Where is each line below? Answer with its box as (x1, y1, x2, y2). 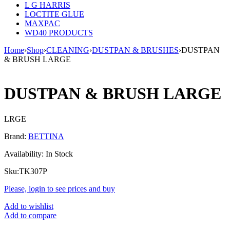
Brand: (4, 131, 28, 141)
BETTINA (28, 131, 64, 141)
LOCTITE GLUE (25, 10, 84, 18)
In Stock (46, 149, 73, 158)
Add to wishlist (4, 201, 53, 210)
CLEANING (46, 46, 89, 54)
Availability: (4, 149, 44, 158)
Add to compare (4, 210, 56, 220)
